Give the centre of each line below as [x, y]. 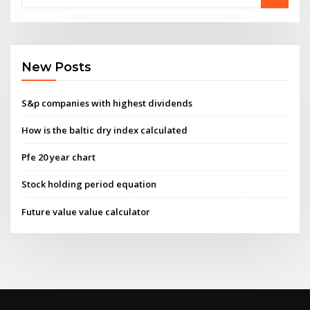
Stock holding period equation [89, 184]
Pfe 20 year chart [59, 157]
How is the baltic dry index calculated [105, 130]
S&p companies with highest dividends [107, 103]
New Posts [57, 67]
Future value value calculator [86, 211]
